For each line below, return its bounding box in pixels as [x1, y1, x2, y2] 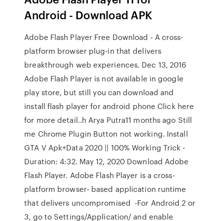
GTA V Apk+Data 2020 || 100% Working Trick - [24, 142, 185, 153]
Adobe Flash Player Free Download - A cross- [24, 32, 184, 42]
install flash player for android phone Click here [24, 101, 194, 111]
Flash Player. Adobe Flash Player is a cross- [24, 170, 175, 181]
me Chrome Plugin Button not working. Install [24, 128, 188, 139]
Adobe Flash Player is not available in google [24, 73, 184, 84]
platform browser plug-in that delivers [24, 45, 162, 56]
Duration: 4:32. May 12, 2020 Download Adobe [24, 156, 189, 167]
